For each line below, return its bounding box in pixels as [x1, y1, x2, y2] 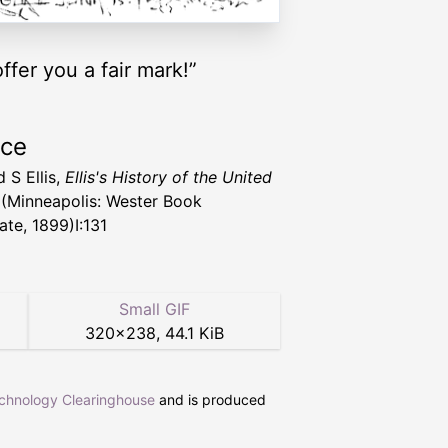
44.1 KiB [164, 322, 224, 343]
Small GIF [118, 298, 190, 319]
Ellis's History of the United [65, 166, 272, 187]
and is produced [155, 390, 266, 408]
